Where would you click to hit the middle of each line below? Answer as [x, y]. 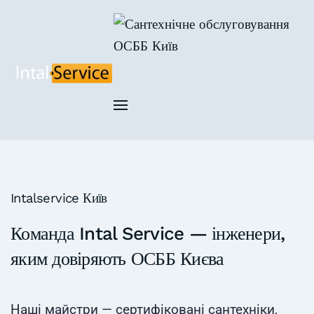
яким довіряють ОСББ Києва [117, 259]
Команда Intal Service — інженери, [148, 233]
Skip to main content [94, 41]
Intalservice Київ [59, 198]
